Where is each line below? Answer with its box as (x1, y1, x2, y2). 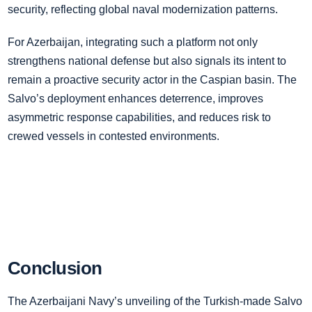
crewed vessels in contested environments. (8, 130, 219, 142)
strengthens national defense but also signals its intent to (8, 55, 286, 67)
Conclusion (8, 258, 102, 279)
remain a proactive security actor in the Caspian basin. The (8, 74, 297, 86)
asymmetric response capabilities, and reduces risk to (8, 111, 271, 123)
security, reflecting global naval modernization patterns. (8, 3, 278, 15)
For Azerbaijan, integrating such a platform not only (8, 36, 258, 48)
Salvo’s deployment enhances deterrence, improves (8, 93, 263, 104)
